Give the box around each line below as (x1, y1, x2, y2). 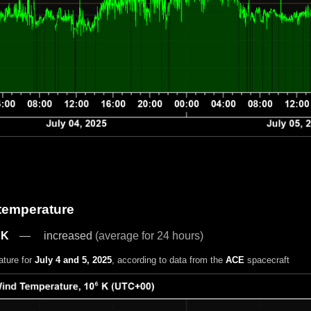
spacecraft (244, 255, 289, 266)
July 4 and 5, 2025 (34, 255, 112, 266)
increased (43, 230, 95, 242)
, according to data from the (111, 255, 226, 266)
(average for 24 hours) (94, 230, 203, 242)
